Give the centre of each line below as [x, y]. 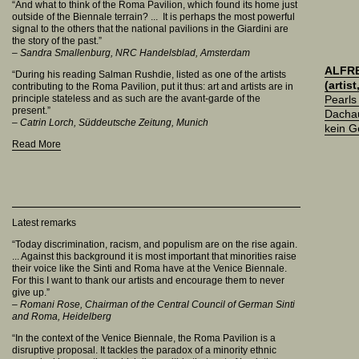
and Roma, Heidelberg [62, 317]
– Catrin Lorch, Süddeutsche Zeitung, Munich [110, 123]
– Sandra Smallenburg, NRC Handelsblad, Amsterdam [131, 53]
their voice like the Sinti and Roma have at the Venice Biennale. [149, 268]
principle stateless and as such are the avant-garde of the [136, 99]
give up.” [31, 292]
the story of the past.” [57, 41]
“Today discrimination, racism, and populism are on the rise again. [155, 244]
